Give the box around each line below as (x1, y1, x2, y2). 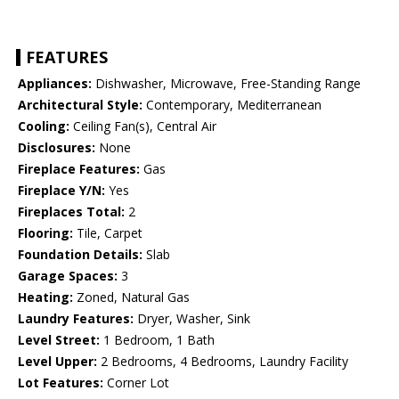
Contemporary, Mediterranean (142, 96, 322, 114)
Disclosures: (18, 139, 95, 157)
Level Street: (18, 331, 100, 349)
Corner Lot (103, 374, 169, 392)
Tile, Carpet (73, 224, 142, 242)
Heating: (18, 289, 73, 306)
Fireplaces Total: (18, 203, 125, 221)
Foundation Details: (18, 246, 142, 264)
